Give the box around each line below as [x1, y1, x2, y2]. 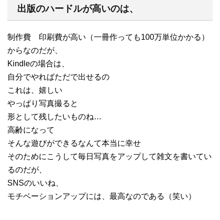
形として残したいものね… [7, 112, 102, 121]
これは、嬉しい [7, 85, 62, 94]
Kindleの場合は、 [7, 59, 69, 68]
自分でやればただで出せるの [7, 72, 110, 81]
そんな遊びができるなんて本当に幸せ [7, 138, 141, 147]
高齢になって [7, 125, 62, 134]
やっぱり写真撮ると [7, 99, 78, 108]
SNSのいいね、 [7, 178, 63, 187]
